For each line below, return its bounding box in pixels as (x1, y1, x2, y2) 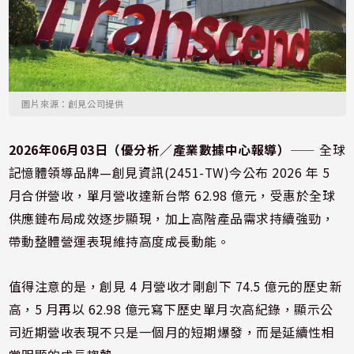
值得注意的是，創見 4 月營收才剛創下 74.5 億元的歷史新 (8, 277, 343, 296)
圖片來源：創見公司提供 (21, 96, 124, 110)
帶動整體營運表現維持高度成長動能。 (8, 232, 231, 250)
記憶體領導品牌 (8, 163, 100, 182)
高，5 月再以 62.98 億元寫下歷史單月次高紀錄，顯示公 (8, 299, 333, 318)
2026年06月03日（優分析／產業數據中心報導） (8, 140, 291, 159)
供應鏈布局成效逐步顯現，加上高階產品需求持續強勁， (8, 209, 335, 228)
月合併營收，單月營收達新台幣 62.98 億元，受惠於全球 (8, 186, 336, 205)
